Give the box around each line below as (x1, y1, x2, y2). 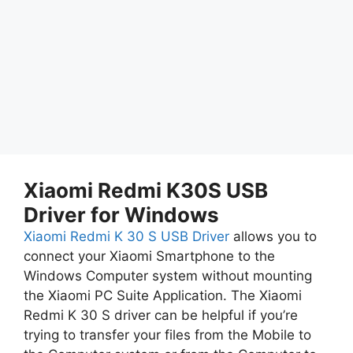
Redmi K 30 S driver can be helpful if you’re (24, 307, 298, 323)
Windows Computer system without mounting (24, 267, 312, 284)
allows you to (233, 228, 317, 244)
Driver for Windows (24, 202, 219, 227)
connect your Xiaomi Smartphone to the (24, 247, 275, 264)
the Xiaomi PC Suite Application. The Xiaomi (24, 287, 302, 303)
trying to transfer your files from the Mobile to (24, 326, 311, 343)
